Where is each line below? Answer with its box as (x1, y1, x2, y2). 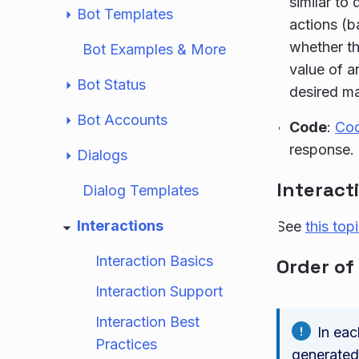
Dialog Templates (83, 182, 199, 199)
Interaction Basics (95, 252, 213, 269)
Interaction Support (95, 283, 223, 300)
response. (289, 141, 354, 158)
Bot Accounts (77, 111, 167, 128)
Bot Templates (77, 6, 173, 22)
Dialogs (77, 147, 127, 163)
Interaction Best (95, 313, 200, 330)
